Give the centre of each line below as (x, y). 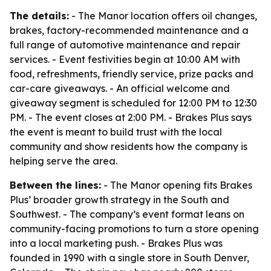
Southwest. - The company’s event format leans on (127, 214)
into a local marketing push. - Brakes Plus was (116, 243)
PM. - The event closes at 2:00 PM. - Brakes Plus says (131, 117)
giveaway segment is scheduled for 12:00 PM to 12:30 (133, 103)
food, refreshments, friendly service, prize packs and (132, 74)
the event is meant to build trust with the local (116, 132)
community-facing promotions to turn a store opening (134, 229)
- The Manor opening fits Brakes (177, 185)
